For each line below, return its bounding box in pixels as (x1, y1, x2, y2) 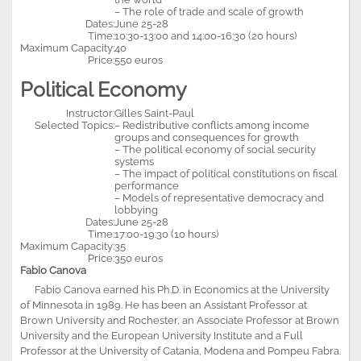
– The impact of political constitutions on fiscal (114, 167, 338, 180)
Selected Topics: (35, 118, 114, 131)
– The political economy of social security (114, 143, 316, 156)
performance (114, 179, 179, 192)
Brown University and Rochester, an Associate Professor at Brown (20, 313, 339, 326)
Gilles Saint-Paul (114, 106, 194, 119)
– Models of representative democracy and (114, 191, 324, 204)
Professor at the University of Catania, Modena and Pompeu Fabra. (20, 344, 341, 357)
